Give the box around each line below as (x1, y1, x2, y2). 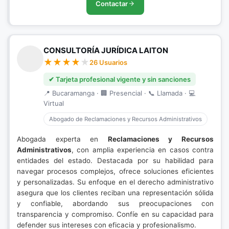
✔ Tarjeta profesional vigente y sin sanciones (49, 75, 191, 83)
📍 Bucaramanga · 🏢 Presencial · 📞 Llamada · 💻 (43, 89, 195, 97)
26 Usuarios (89, 58, 127, 66)
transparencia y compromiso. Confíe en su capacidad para (17, 210, 214, 218)
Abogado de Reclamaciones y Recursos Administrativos (49, 116, 202, 123)
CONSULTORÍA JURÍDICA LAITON (43, 45, 168, 55)
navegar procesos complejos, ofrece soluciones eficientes (17, 167, 214, 175)
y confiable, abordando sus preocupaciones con (17, 199, 214, 208)
